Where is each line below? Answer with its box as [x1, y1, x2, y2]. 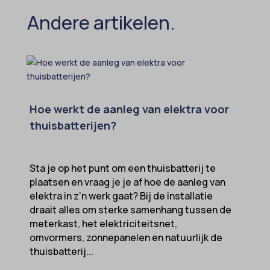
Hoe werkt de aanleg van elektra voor [29, 101, 229, 116]
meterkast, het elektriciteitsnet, [29, 216, 177, 230]
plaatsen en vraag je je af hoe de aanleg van [29, 175, 225, 189]
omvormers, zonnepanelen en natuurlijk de [29, 230, 222, 244]
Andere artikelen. [27, 9, 175, 35]
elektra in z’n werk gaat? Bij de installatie [29, 189, 213, 202]
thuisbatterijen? [29, 118, 116, 133]
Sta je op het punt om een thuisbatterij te [29, 161, 216, 175]
